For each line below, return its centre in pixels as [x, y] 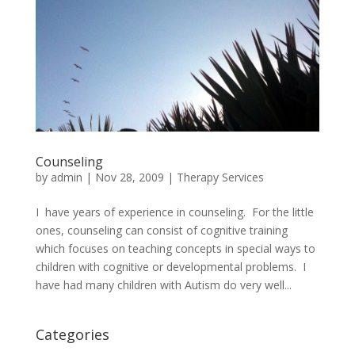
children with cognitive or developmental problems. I [170, 266]
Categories [72, 334]
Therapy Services [220, 177]
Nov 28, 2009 [129, 177]
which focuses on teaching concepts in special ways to [175, 248]
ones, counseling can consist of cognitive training [161, 230]
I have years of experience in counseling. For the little [174, 212]
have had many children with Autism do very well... [163, 284]
